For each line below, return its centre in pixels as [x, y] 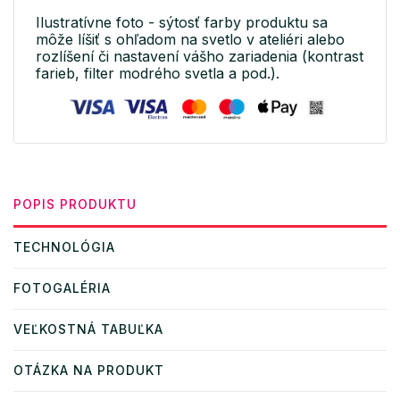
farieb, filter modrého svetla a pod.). [158, 73]
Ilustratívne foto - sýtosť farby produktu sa [182, 22]
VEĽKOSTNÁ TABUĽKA [88, 329]
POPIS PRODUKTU [75, 204]
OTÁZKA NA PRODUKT [89, 370]
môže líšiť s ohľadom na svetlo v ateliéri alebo [190, 39]
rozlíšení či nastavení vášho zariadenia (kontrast [200, 56]
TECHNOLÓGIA [64, 246]
